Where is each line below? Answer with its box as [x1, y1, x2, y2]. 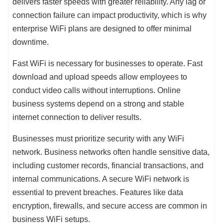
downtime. [12, 38, 49, 47]
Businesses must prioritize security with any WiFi [12, 134, 184, 143]
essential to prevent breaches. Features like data [12, 188, 183, 197]
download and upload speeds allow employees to [12, 73, 187, 82]
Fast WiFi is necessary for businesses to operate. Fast [12, 59, 203, 68]
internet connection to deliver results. [12, 113, 141, 122]
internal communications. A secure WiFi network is [12, 175, 189, 184]
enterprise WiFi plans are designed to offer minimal [12, 24, 192, 33]
